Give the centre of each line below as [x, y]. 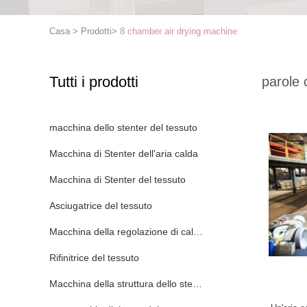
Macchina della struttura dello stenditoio [135, 284]
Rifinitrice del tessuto [94, 258]
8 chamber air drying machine [179, 31]
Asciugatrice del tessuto [101, 206]
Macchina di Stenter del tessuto [118, 180]
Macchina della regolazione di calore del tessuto [153, 232]
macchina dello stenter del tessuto [123, 127]
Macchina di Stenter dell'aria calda [124, 153]
